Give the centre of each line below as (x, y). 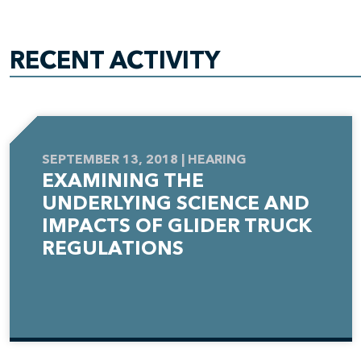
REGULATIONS (113, 249)
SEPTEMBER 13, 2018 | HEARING (144, 160)
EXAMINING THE (123, 181)
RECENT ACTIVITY (115, 61)
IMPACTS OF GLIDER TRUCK (177, 226)
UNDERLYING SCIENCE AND (176, 203)
